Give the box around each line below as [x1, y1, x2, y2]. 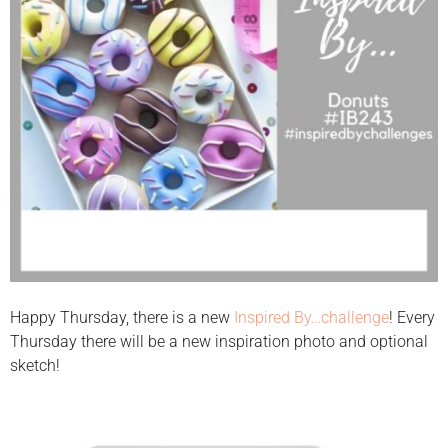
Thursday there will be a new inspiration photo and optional [10, 332, 428, 351]
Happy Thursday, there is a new [10, 308, 234, 327]
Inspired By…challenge [234, 308, 389, 327]
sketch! [10, 356, 60, 375]
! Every [389, 308, 435, 327]
